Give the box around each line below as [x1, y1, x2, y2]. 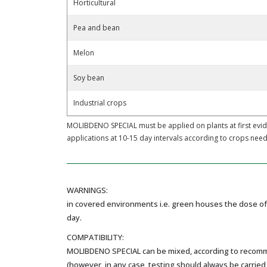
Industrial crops [73, 97, 126, 108]
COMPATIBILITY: [67, 231, 124, 243]
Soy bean [73, 72, 104, 83]
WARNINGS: [67, 184, 108, 195]
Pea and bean [73, 22, 120, 33]
